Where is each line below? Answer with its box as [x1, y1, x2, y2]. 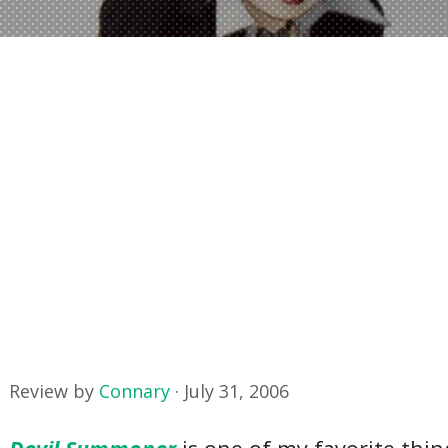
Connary [99, 379, 171, 403]
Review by [9, 379, 100, 403]
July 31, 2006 [184, 379, 290, 403]
